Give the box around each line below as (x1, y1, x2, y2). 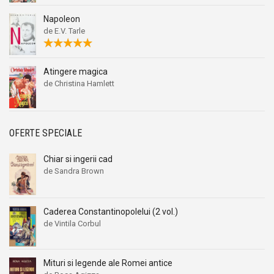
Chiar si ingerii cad (43, 154, 113, 165)
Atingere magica (43, 66, 108, 76)
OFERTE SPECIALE (9, 127, 82, 139)
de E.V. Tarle (43, 26, 85, 35)
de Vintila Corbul (43, 218, 101, 228)
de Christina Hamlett (43, 78, 114, 88)
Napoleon (43, 13, 80, 24)
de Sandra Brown (43, 166, 104, 176)
